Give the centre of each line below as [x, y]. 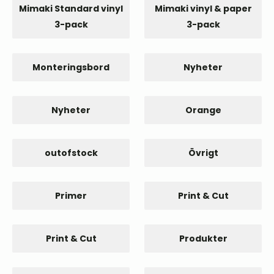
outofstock [71, 153]
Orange [203, 110]
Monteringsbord [71, 67]
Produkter [203, 239]
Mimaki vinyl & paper [203, 9]
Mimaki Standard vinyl [71, 9]
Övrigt [203, 153]
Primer [71, 196]
